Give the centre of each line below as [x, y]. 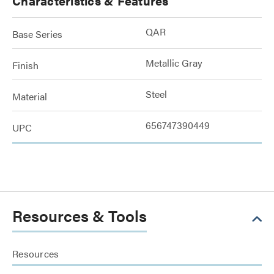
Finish [25, 65]
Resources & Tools [80, 216]
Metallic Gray [174, 63]
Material [30, 96]
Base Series [37, 34]
